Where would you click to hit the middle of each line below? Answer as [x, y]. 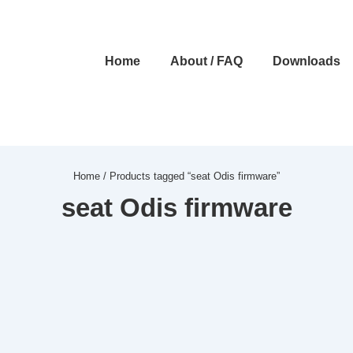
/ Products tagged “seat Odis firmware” [190, 176]
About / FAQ [206, 61]
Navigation [119, 75]
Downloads [307, 61]
